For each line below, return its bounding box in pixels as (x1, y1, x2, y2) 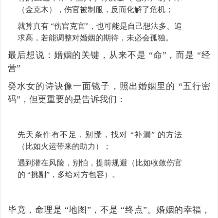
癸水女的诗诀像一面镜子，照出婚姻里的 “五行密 (8, 81, 210, 91)
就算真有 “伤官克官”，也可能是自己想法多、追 (18, 21, 182, 30)
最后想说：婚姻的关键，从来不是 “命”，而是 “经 (8, 50, 210, 60)
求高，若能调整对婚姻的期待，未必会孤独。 (18, 33, 173, 42)
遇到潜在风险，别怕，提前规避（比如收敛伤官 (18, 158, 182, 167)
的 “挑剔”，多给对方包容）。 (18, 170, 120, 179)
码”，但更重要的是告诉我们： (8, 94, 126, 104)
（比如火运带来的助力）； (18, 142, 111, 150)
